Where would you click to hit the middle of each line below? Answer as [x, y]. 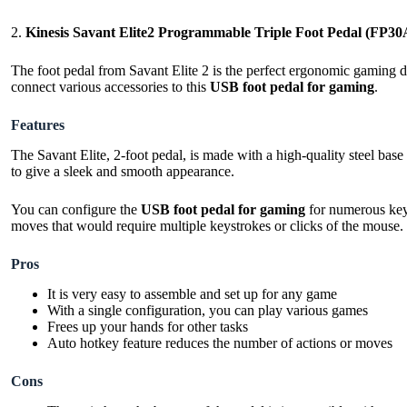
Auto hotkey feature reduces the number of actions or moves [220, 342]
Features [38, 125]
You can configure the [76, 209]
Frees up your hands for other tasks [148, 326]
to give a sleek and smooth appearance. [124, 171]
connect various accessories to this [110, 87]
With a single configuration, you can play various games [208, 310]
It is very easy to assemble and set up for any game [192, 293]
